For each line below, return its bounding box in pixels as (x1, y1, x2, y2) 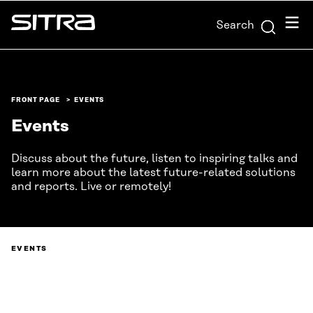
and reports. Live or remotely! (11, 180, 171, 193)
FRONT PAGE (11, 96, 61, 103)
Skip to (3, 6, 42, 18)
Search (216, 18, 254, 31)
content (3, 22, 47, 35)
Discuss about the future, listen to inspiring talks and (11, 152, 298, 165)
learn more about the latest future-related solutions (11, 166, 296, 179)
